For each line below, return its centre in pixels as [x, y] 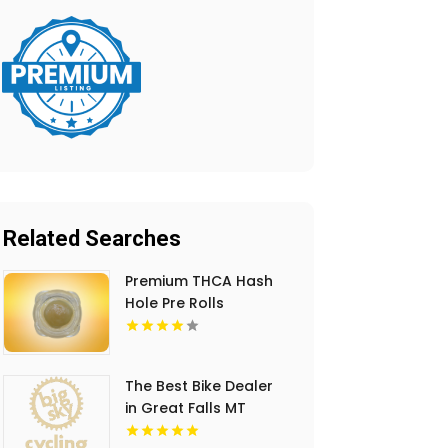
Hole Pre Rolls [175, 303]
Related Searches [91, 239]
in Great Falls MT [186, 408]
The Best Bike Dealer [199, 386]
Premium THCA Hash [199, 281]
